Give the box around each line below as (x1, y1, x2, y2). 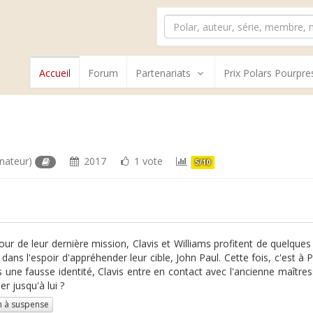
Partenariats (136, 66, 191, 80)
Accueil (39, 66, 71, 80)
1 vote (131, 154, 163, 168)
